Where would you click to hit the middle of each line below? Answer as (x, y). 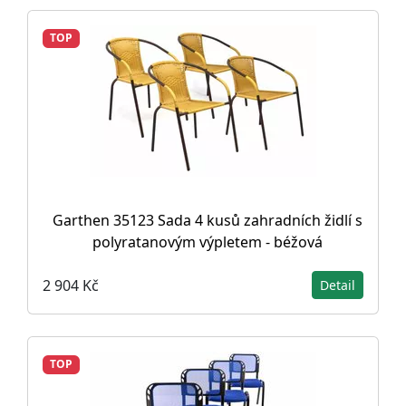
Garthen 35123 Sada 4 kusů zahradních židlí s (208, 221)
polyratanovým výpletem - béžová (208, 242)
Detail (338, 285)
